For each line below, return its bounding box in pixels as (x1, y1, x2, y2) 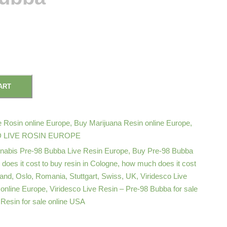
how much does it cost (121, 159, 196, 168)
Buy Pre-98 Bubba (132, 146, 193, 155)
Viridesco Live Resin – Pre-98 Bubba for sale (49, 184, 198, 193)
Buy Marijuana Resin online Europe (73, 119, 190, 127)
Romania (35, 172, 65, 180)
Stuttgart (69, 172, 97, 180)
